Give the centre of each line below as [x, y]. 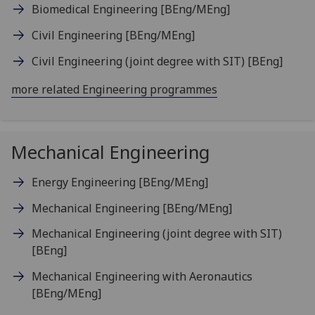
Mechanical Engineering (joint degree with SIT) [156, 234]
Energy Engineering [85, 182]
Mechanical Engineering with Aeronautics [142, 277]
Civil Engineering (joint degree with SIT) [139, 61]
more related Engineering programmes [114, 89]
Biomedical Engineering [96, 9]
